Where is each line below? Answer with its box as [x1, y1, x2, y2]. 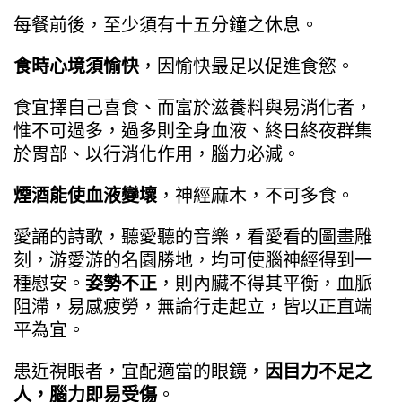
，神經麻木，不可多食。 [157, 185, 354, 207]
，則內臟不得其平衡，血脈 [157, 273, 372, 295]
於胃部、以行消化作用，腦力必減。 [13, 144, 301, 166]
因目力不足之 [265, 361, 372, 383]
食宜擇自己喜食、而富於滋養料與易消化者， [13, 97, 372, 119]
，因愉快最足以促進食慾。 [139, 56, 354, 78]
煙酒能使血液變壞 [13, 185, 157, 207]
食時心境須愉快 [13, 56, 139, 78]
